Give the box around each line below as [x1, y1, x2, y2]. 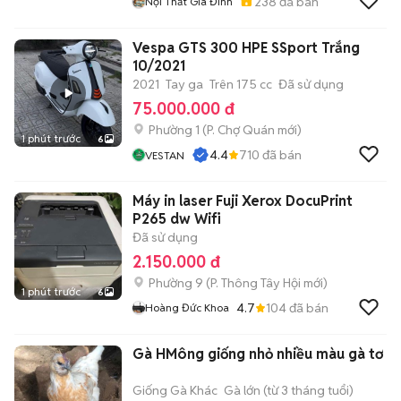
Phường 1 [149, 122, 200, 138]
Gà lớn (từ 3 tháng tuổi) [224, 382, 354, 398]
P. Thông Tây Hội [210, 275, 301, 291]
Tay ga [166, 76, 203, 92]
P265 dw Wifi [132, 209, 221, 228]
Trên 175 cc [209, 76, 272, 92]
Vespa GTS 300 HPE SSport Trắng [132, 38, 360, 57]
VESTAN [145, 149, 184, 162]
